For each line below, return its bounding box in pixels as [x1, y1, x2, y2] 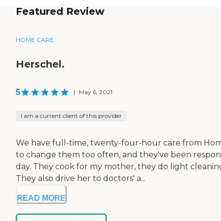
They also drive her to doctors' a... [16, 173, 146, 183]
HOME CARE [16, 36, 54, 43]
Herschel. [16, 58, 65, 70]
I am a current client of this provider [21, 111, 122, 119]
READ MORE [17, 193, 66, 202]
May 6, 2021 [79, 88, 112, 96]
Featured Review [16, 5, 105, 17]
